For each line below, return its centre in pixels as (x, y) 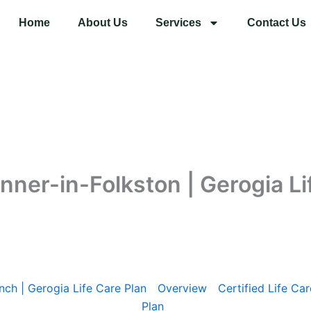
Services (179, 23)
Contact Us (277, 23)
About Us (103, 23)
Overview (182, 288)
